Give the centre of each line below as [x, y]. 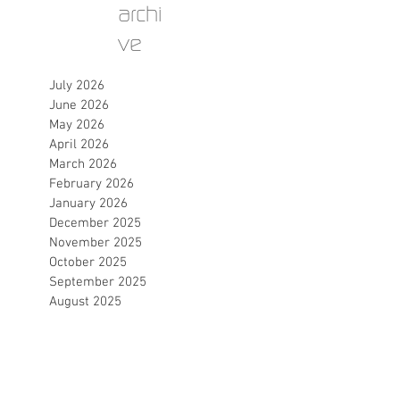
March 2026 [83, 164]
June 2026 [79, 105]
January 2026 [88, 203]
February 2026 [92, 183]
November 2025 [96, 242]
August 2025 [85, 301]
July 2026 [77, 85]
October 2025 [88, 262]
